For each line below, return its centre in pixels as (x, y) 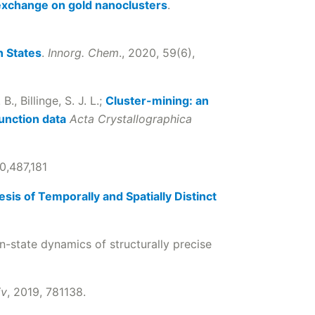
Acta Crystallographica (131, 119)
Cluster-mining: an (157, 101)
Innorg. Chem (83, 53)
